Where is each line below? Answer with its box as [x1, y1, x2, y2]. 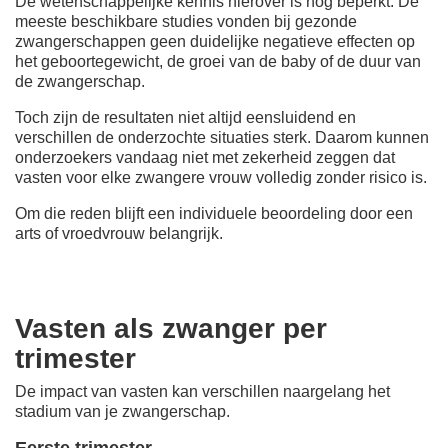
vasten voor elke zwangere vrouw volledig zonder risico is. [15, 168, 427, 186]
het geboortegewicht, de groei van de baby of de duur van [15, 52, 421, 70]
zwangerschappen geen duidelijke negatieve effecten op [15, 32, 415, 50]
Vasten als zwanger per [15, 312, 327, 344]
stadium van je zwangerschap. [15, 402, 230, 420]
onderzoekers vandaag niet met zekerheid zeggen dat [15, 148, 395, 166]
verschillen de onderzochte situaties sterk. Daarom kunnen [15, 128, 429, 146]
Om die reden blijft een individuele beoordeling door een [15, 204, 413, 222]
